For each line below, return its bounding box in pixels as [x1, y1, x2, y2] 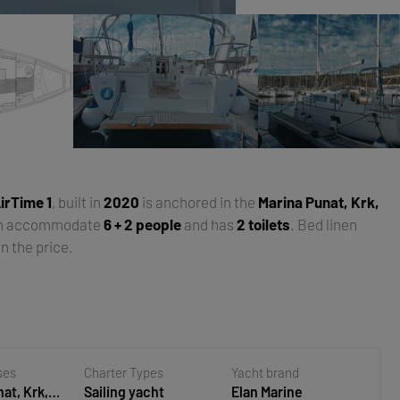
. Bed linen [290, 214, 358, 233]
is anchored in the [139, 192, 259, 211]
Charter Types [83, 363, 163, 380]
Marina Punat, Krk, [258, 192, 380, 211]
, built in [52, 192, 104, 211]
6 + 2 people [104, 214, 182, 233]
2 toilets [237, 214, 291, 233]
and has [181, 214, 237, 233]
